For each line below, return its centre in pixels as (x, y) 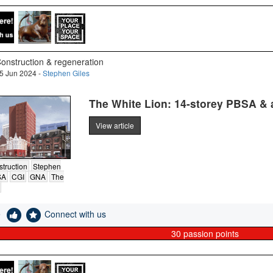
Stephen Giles (66, 73)
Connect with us (75, 214)
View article (115, 125)
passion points (210, 234)
